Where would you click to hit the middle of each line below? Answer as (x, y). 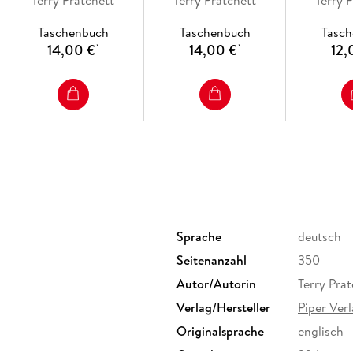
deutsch (320, 236)
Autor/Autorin (216, 283)
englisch (321, 331)
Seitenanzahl (212, 260)
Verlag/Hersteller (223, 307)
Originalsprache (220, 331)
